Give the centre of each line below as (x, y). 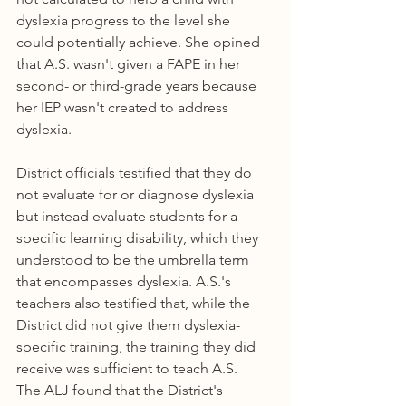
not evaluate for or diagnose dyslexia (137, 194)
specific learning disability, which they (139, 238)
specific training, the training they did (138, 347)
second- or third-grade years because (138, 86)
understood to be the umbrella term (135, 260)
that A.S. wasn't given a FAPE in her (130, 64)
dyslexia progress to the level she (125, 20)
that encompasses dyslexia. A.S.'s (126, 281)
